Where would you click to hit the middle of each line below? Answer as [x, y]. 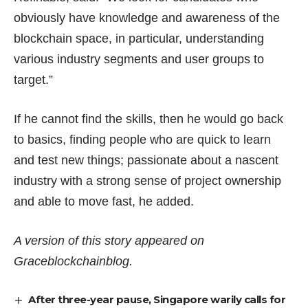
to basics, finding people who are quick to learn [142, 139]
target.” [33, 79]
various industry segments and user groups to [139, 59]
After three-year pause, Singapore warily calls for [157, 299]
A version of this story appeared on [109, 240]
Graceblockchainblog [71, 261]
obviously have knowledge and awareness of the [147, 18]
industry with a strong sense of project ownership [147, 180]
